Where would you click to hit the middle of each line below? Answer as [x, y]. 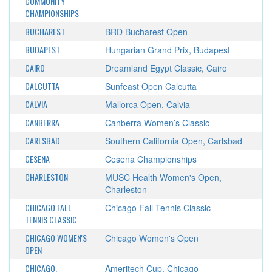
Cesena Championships [151, 159]
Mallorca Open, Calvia [147, 104]
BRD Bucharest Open [146, 32]
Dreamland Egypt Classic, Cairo [166, 68]
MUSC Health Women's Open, [163, 177]
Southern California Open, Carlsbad [173, 141]
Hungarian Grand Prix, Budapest [167, 50]
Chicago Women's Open [151, 238]
